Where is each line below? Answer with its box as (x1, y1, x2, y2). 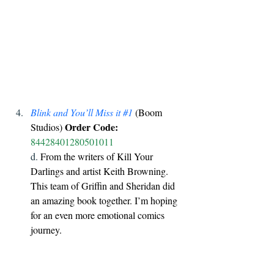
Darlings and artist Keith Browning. (31, 164, 171, 177)
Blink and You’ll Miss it (31, 105, 123, 119)
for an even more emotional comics (31, 208, 167, 221)
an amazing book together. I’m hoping (31, 193, 180, 207)
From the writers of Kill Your (40, 149, 155, 163)
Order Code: (65, 119, 118, 134)
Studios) (31, 120, 65, 133)
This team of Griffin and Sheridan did (31, 179, 177, 192)
